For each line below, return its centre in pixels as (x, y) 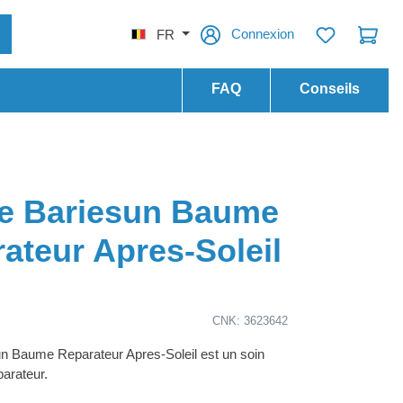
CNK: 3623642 (250, 320)
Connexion (263, 33)
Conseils (330, 89)
